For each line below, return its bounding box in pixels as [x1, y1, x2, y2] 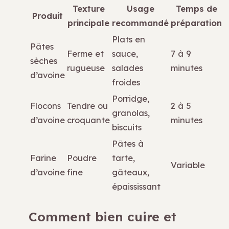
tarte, [112, 152, 135, 163]
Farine [30, 152, 56, 163]
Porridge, [112, 93, 149, 104]
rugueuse [67, 62, 105, 73]
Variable [171, 159, 205, 170]
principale [67, 17, 109, 28]
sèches [30, 55, 57, 66]
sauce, [112, 48, 138, 59]
